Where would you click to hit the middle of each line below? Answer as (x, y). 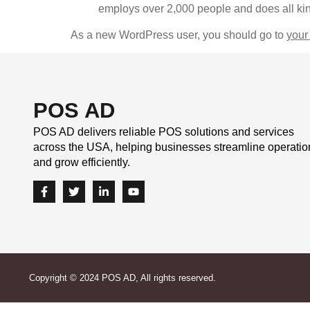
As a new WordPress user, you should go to (179, 35)
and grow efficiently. (82, 163)
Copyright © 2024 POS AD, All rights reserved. (122, 278)
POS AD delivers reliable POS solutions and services (164, 132)
